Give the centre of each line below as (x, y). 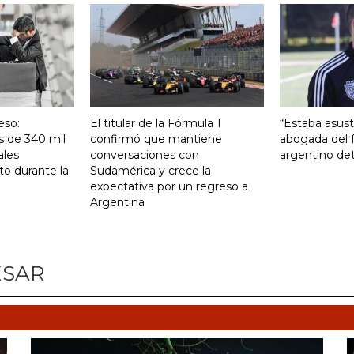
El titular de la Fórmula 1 (156, 123)
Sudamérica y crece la (151, 170)
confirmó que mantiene (156, 139)
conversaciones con (145, 154)
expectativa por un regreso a (169, 186)
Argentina (117, 202)
